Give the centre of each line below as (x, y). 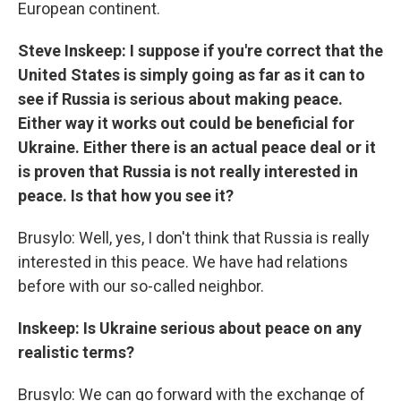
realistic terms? (76, 352)
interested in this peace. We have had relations (183, 262)
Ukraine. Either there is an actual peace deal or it (197, 147)
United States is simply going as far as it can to (192, 75)
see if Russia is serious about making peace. (180, 99)
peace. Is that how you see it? (126, 196)
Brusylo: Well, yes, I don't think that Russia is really (194, 238)
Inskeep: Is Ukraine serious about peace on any (190, 328)
